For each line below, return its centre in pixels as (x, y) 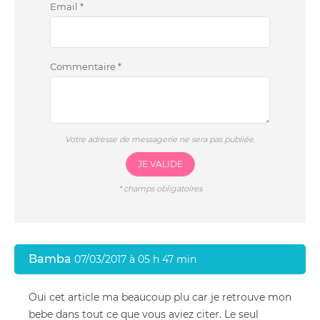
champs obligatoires (161, 189)
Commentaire (84, 66)
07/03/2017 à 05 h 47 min (135, 259)
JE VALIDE (160, 164)
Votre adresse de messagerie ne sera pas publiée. (160, 139)
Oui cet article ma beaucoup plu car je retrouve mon (160, 297)
